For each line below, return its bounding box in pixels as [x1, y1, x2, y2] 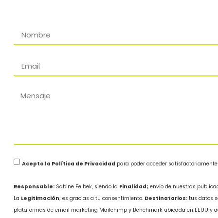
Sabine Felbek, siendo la [54, 182, 120, 190]
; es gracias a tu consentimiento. [59, 194, 145, 202]
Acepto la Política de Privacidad [22, 160, 116, 167]
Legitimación [21, 194, 60, 202]
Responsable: [14, 182, 55, 190]
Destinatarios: [145, 194, 188, 202]
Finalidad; [119, 182, 149, 190]
